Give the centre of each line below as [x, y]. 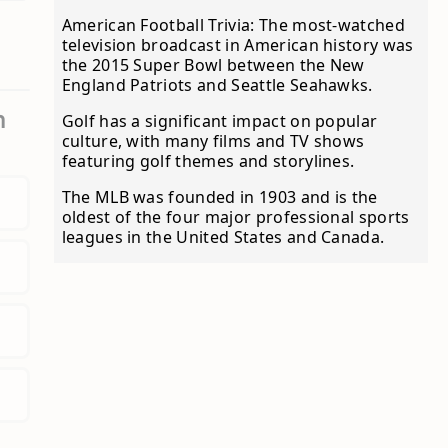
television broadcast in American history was [237, 45]
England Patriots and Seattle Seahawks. [217, 85]
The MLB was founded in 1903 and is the [219, 197]
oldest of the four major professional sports [235, 217]
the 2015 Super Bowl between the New [213, 65]
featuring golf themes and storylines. [208, 161]
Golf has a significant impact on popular [219, 121]
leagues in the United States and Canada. [223, 237]
